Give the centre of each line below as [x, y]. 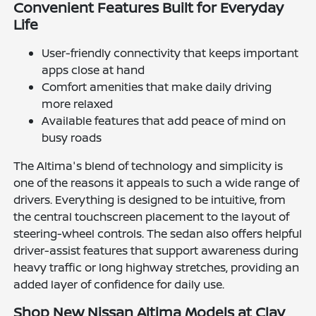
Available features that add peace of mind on [164, 121]
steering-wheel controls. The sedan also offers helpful [158, 234]
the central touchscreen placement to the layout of [152, 217]
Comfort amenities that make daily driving [157, 87]
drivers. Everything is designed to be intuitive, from [150, 200]
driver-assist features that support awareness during [156, 251]
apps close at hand [93, 70]
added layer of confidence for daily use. [119, 285]
